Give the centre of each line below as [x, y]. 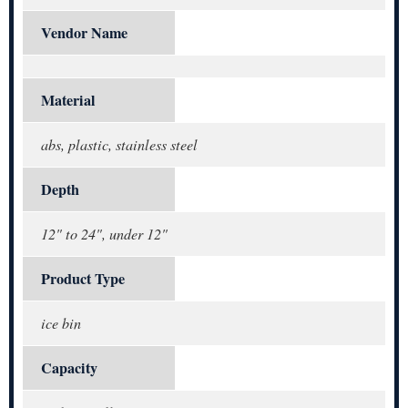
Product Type [83, 279]
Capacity [69, 368]
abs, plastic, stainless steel [119, 145]
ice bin [61, 323]
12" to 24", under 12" [104, 234]
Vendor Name [84, 33]
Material [68, 101]
